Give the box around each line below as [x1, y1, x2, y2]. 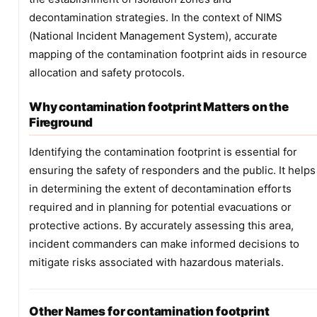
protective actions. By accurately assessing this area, [29, 219, 294, 232]
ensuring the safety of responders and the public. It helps [29, 163, 316, 177]
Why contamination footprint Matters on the [29, 100, 289, 114]
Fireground [29, 115, 93, 129]
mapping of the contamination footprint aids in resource [29, 47, 307, 61]
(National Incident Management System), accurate [29, 29, 277, 42]
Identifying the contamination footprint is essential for [29, 145, 297, 158]
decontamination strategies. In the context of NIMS [29, 11, 282, 24]
